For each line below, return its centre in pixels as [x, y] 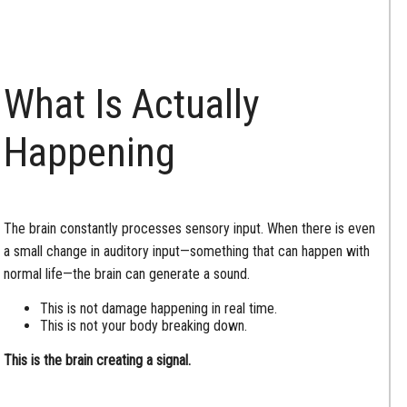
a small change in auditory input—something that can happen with [187, 251]
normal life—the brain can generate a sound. [127, 273]
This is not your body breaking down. [144, 325]
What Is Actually [132, 104]
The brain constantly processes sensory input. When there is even [190, 228]
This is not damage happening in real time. [159, 308]
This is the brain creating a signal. [98, 360]
